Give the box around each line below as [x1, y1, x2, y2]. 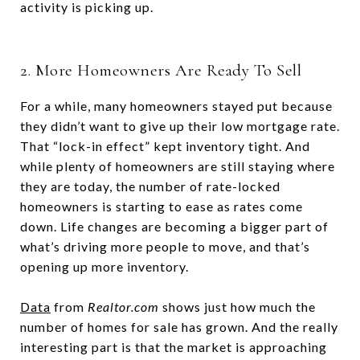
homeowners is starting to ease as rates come [20, 198, 303, 214]
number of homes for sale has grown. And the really [20, 318, 338, 334]
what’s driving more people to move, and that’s [20, 238, 310, 254]
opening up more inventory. [20, 258, 189, 274]
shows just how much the [159, 298, 316, 314]
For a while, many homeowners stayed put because [20, 97, 333, 113]
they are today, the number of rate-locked [20, 178, 280, 194]
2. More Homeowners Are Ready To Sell [20, 59, 301, 80]
